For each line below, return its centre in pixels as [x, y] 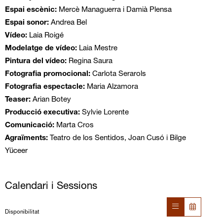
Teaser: [18, 100]
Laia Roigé [46, 36]
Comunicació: [29, 126]
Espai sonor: [28, 23]
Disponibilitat [22, 212]
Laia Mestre [98, 49]
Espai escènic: [32, 10]
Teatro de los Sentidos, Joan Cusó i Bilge [117, 139]
